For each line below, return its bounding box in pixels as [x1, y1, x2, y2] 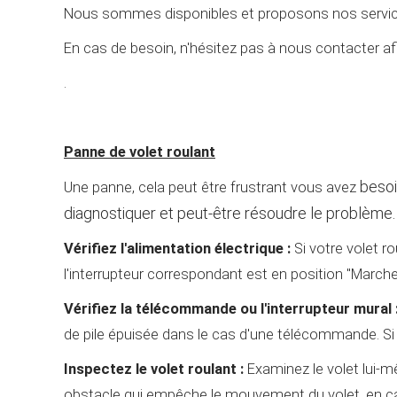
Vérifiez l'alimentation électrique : [64, 239, 291, 257]
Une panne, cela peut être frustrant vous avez [64, 178, 360, 196]
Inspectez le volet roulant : [64, 360, 244, 378]
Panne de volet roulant [64, 143, 215, 160]
